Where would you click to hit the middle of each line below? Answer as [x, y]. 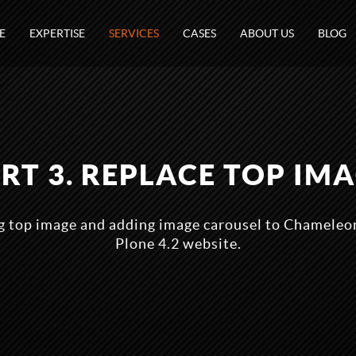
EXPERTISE [57, 33]
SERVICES [134, 33]
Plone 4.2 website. [178, 244]
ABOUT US [267, 33]
